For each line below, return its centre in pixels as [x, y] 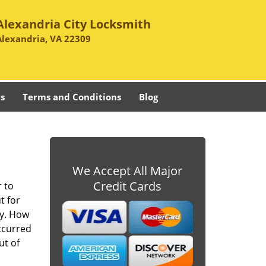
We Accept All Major [128, 171]
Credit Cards [128, 186]
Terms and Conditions [72, 97]
